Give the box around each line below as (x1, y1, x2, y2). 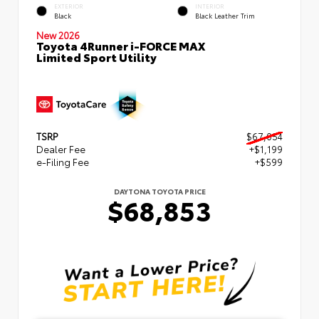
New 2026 (36, 28, 80, 41)
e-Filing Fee (36, 155, 89, 168)
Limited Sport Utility (36, 48, 157, 65)
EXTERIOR (54, 2, 83, 10)
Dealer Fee (36, 142, 85, 155)
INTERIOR (195, 2, 224, 10)
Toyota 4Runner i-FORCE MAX (36, 36, 205, 53)
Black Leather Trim (195, 10, 255, 20)
